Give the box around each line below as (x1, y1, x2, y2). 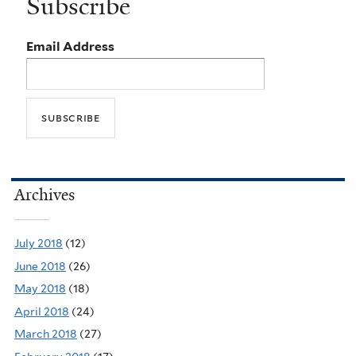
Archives (14, 184, 75, 206)
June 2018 (14, 259, 66, 273)
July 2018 (14, 237, 63, 250)
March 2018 (14, 327, 77, 341)
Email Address (26, 39, 115, 55)
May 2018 (14, 282, 66, 296)
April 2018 (14, 304, 69, 318)
